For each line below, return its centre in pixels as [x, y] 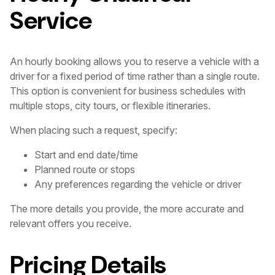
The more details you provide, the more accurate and [127, 209]
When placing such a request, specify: [94, 130]
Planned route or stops [85, 170]
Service [51, 20]
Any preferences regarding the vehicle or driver [138, 184]
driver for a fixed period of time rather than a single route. [135, 76]
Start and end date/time [86, 155]
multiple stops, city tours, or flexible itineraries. [110, 106]
